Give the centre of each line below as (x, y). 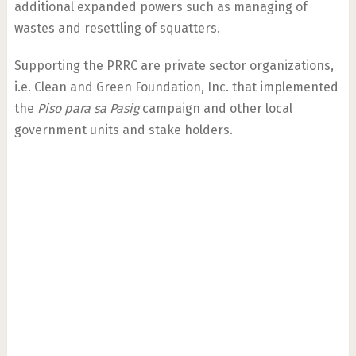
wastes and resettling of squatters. (117, 28)
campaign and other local (215, 108)
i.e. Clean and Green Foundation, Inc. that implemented (176, 87)
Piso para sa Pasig (88, 108)
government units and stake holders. (123, 130)
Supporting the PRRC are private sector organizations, (174, 66)
